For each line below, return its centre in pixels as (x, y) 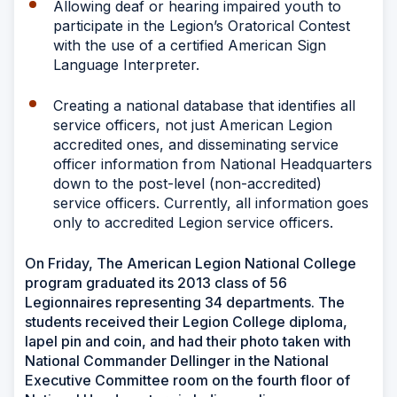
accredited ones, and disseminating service (196, 144)
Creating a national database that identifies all (204, 105)
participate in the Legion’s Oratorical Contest (202, 25)
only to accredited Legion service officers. (193, 222)
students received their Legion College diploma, (186, 321)
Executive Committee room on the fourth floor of (187, 380)
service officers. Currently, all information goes (211, 202)
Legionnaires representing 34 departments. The (185, 302)
